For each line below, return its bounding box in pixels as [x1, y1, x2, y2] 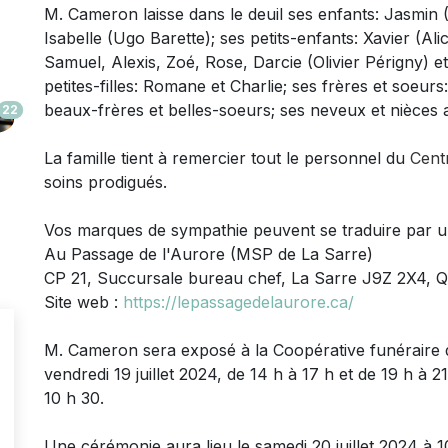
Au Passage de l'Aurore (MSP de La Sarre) [44, 243, 373, 264]
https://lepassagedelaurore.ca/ [123, 291, 354, 312]
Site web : [44, 291, 123, 312]
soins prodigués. [44, 171, 167, 192]
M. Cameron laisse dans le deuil [44, 3, 283, 24]
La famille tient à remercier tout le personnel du [44, 147, 410, 168]
